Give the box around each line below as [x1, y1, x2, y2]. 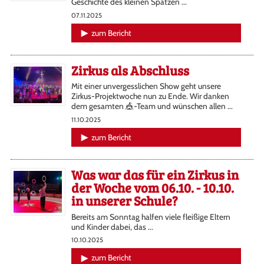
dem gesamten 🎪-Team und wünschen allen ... [71, 101, 233, 111]
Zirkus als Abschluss [71, 61, 189, 79]
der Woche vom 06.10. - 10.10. [71, 178, 234, 196]
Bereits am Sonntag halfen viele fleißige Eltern [71, 212, 230, 222]
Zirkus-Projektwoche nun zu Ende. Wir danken [71, 91, 229, 101]
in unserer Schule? [71, 191, 178, 209]
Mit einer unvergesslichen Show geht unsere [71, 81, 221, 91]
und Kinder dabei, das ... [71, 222, 153, 232]
